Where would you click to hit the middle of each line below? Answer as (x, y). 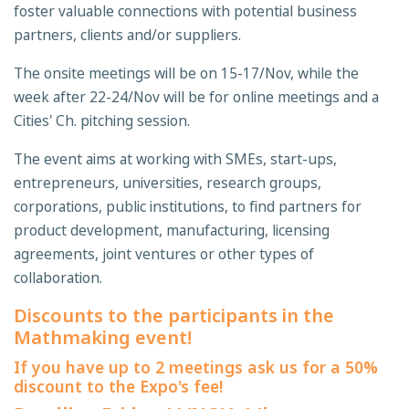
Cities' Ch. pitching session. (102, 121)
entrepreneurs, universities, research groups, (168, 183)
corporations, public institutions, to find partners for (188, 206)
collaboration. (58, 278)
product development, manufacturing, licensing (172, 230)
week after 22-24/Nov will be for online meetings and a (196, 97)
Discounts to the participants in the (174, 315)
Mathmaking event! (105, 337)
